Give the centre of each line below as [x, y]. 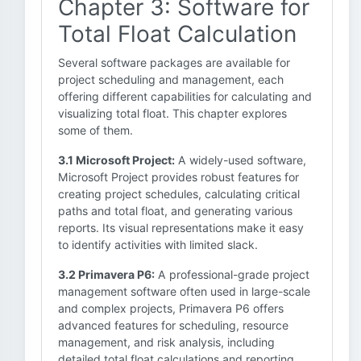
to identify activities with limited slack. [158, 245]
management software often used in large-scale [184, 291]
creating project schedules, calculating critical [179, 194]
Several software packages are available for [174, 62]
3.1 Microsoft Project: [116, 160]
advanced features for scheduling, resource [173, 325]
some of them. [95, 130]
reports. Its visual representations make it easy [181, 228]
